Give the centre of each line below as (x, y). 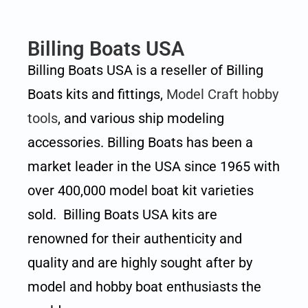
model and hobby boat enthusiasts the (144, 287)
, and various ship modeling (141, 118)
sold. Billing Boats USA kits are (122, 214)
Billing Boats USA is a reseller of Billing (145, 70)
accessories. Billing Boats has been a (140, 142)
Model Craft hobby (222, 94)
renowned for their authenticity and (135, 239)
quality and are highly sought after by (140, 263)
